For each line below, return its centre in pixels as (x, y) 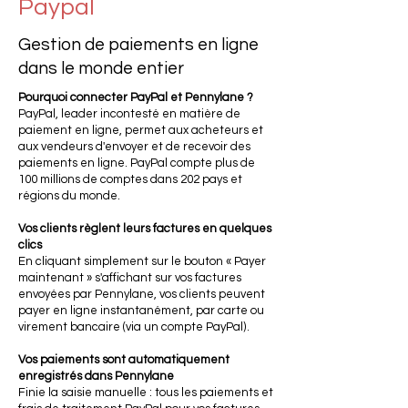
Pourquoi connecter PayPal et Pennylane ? (136, 97)
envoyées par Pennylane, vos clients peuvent (142, 294)
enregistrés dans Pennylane (96, 376)
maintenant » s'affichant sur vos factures (130, 278)
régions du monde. (69, 196)
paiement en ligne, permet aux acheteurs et (141, 130)
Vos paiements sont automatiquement (124, 360)
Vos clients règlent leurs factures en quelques (145, 229)
